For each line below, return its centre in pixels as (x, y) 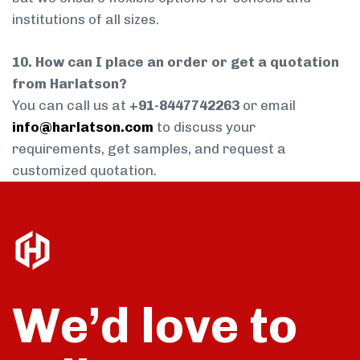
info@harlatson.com (83, 127)
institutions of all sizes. (86, 20)
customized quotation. (84, 170)
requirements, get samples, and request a (149, 148)
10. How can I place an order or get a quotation (176, 61)
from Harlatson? (70, 83)
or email (268, 105)
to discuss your (205, 127)
